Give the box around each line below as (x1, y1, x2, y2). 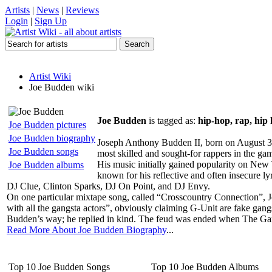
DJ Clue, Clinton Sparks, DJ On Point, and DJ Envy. (7, 181, 210, 191)
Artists (5, 5, 30, 15)
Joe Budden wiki (29, 82, 94, 92)
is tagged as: (146, 115, 198, 126)
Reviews (66, 5, 99, 15)
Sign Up (35, 16, 67, 26)
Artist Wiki (29, 71, 71, 81)
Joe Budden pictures (8, 120, 86, 130)
